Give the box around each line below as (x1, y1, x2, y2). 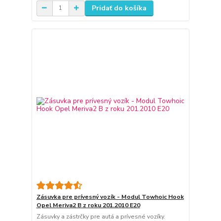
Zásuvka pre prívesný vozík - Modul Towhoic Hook (36, 192, 184, 201)
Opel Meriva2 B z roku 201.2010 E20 (36, 201, 140, 209)
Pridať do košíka (91, 3, 147, 13)
